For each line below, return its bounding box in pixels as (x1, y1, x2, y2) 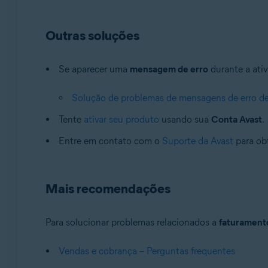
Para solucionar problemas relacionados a (45, 217, 219, 228)
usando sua (159, 114, 211, 125)
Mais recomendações (45, 181, 170, 197)
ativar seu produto (83, 114, 159, 125)
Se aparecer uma (58, 63, 130, 75)
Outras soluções (45, 28, 139, 44)
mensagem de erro (129, 63, 208, 75)
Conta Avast (211, 114, 262, 125)
